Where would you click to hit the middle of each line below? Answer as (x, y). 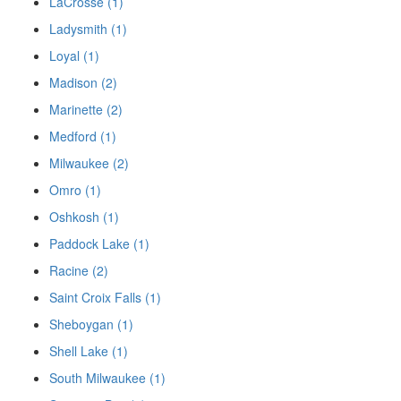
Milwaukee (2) (89, 162)
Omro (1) (75, 189)
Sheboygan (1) (91, 324)
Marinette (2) (86, 109)
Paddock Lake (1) (99, 243)
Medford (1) (83, 136)
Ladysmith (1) (88, 28)
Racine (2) (79, 270)
